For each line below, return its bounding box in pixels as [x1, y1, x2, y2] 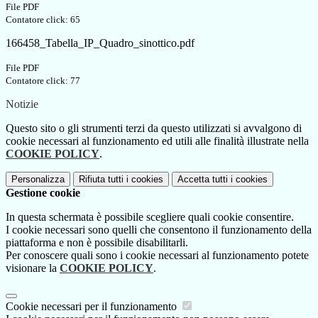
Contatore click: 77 [6, 75, 80, 87]
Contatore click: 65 [6, 14, 80, 26]
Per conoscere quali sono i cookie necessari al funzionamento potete [6, 249, 309, 262]
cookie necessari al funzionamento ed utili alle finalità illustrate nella [6, 135, 309, 148]
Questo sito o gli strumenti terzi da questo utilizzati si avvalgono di [6, 122, 302, 135]
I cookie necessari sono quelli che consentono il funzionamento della [6, 224, 312, 236]
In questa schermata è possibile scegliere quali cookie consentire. [6, 211, 294, 224]
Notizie [6, 98, 38, 111]
